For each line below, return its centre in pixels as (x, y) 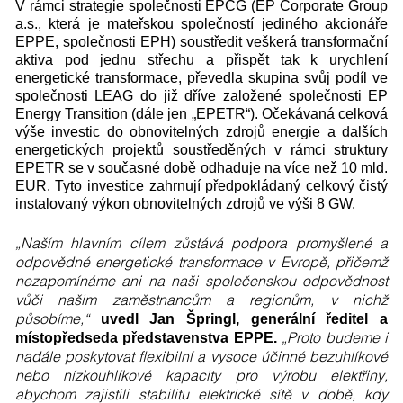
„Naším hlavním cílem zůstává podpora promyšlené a (201, 242)
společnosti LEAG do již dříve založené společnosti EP (201, 96)
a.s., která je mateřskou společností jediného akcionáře (201, 24)
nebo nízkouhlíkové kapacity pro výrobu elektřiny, (201, 375)
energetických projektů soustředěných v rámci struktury (201, 150)
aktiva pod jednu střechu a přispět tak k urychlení (201, 60)
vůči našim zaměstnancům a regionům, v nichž (201, 299)
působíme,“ (58, 318)
